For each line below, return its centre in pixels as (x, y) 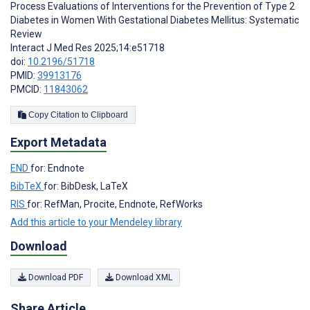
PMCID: (27, 90)
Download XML (143, 277)
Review (26, 34)
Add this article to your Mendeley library (96, 222)
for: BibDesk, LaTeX (86, 186)
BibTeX (27, 186)
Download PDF (55, 277)
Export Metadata (58, 143)
